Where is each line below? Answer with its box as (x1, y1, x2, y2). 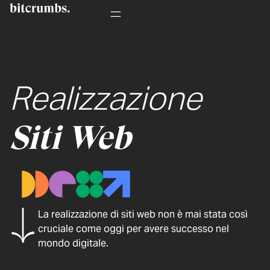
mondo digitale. (38, 237, 109, 250)
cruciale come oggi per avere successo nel (38, 222, 230, 236)
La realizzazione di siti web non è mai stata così (38, 208, 248, 221)
